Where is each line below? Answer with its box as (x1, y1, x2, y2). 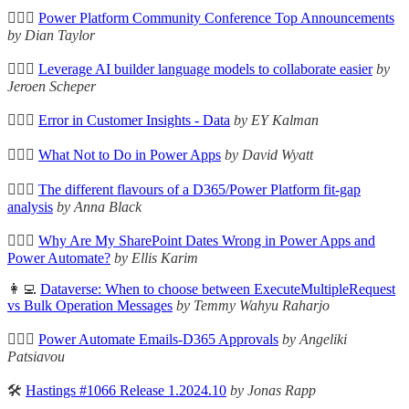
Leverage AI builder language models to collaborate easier (38, 61, 372, 78)
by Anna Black (57, 199, 142, 215)
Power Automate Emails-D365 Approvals (38, 331, 278, 348)
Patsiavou (7, 349, 65, 365)
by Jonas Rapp (230, 383, 316, 399)
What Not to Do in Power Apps (38, 147, 221, 163)
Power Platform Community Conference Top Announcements (38, 10, 394, 26)
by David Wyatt (225, 147, 313, 163)
